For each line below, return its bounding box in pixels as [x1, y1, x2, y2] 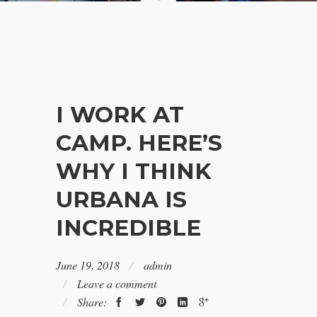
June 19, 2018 [56, 258, 120, 272]
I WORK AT [56, 101, 184, 128]
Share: [77, 294, 107, 309]
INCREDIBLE [56, 214, 201, 241]
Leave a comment [77, 276, 156, 291]
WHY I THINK [56, 158, 212, 185]
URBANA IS [56, 186, 187, 213]
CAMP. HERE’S [56, 129, 222, 156]
